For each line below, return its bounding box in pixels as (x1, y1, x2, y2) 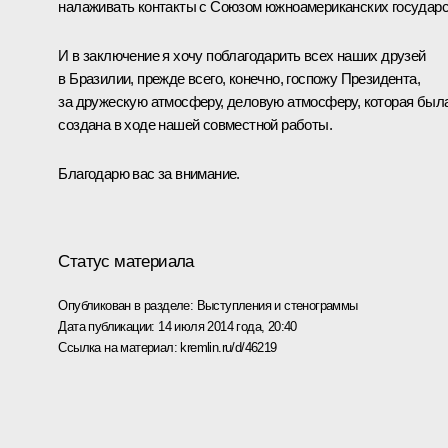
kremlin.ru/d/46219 (180, 339, 277, 355)
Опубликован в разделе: (58, 297, 197, 313)
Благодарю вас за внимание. (58, 165, 240, 183)
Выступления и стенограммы (196, 297, 358, 313)
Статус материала (58, 251, 194, 271)
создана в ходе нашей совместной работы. (58, 116, 332, 134)
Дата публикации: (58, 318, 159, 334)
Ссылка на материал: (58, 339, 181, 355)
